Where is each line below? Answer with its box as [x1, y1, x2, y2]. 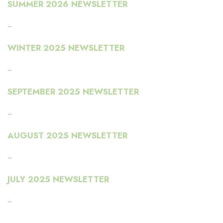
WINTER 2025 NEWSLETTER [7, 42, 124, 54]
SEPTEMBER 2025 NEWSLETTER [7, 86, 139, 98]
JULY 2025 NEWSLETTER [7, 173, 109, 186]
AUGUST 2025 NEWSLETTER [7, 129, 127, 142]
